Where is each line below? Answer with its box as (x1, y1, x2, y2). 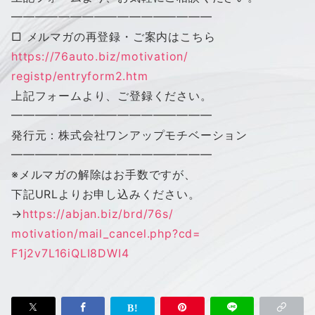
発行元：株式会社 (11, 127, 106, 142)
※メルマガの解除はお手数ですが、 (11, 167, 196, 181)
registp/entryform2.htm (11, 68, 148, 83)
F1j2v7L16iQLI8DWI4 (11, 245, 129, 260)
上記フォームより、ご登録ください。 (11, 88, 212, 103)
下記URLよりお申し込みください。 (11, 186, 200, 201)
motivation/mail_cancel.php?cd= (11, 226, 201, 240)
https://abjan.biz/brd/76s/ (22, 206, 174, 221)
